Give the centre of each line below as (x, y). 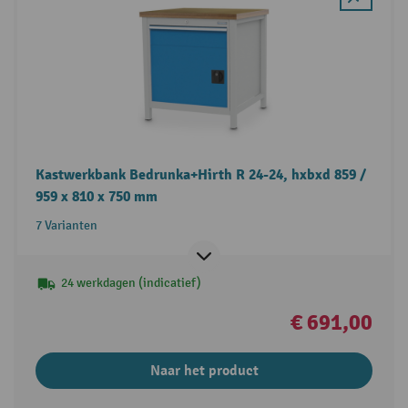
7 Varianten (66, 226)
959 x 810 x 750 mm (96, 197)
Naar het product (204, 371)
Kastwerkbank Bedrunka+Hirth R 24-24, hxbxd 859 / (200, 175)
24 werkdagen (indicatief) (131, 283)
